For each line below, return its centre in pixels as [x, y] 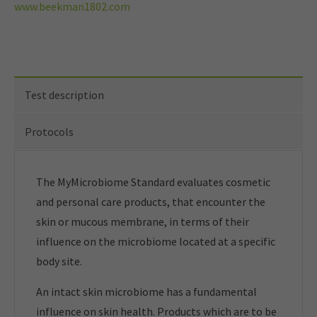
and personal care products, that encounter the [151, 202]
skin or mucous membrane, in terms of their [143, 221]
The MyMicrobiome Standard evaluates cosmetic [153, 182]
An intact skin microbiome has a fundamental [146, 292]
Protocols [49, 132]
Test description [64, 95]
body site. [59, 261]
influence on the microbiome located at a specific [156, 241]
